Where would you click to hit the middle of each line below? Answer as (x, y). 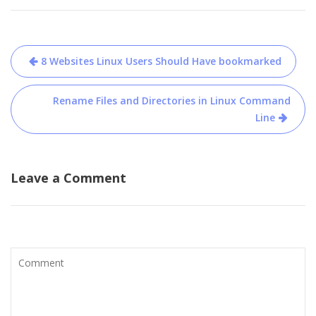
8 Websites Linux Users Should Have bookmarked (161, 61)
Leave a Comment (68, 178)
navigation (62, 80)
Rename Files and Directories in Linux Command (172, 101)
